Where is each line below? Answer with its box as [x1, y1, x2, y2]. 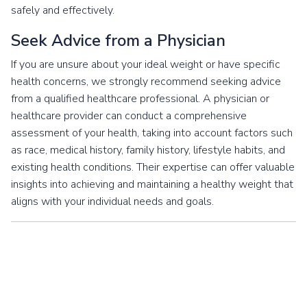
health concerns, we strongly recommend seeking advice [11, 74, 281, 89]
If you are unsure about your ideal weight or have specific [11, 57, 280, 72]
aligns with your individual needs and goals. [11, 194, 214, 209]
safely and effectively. [11, 3, 114, 18]
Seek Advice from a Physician [11, 29, 225, 51]
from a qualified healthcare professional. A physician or [11, 91, 269, 106]
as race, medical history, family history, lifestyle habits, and [11, 143, 285, 158]
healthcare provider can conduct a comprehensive [11, 108, 247, 123]
